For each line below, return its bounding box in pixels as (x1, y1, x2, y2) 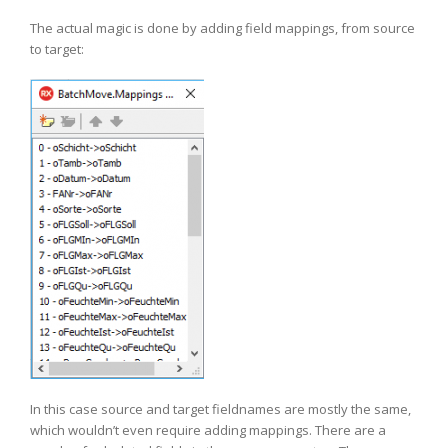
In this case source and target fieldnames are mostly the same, (30, 399, 411, 418)
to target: (30, 39, 84, 58)
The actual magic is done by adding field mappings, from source (30, 18, 415, 37)
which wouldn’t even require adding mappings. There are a (30, 420, 386, 439)
